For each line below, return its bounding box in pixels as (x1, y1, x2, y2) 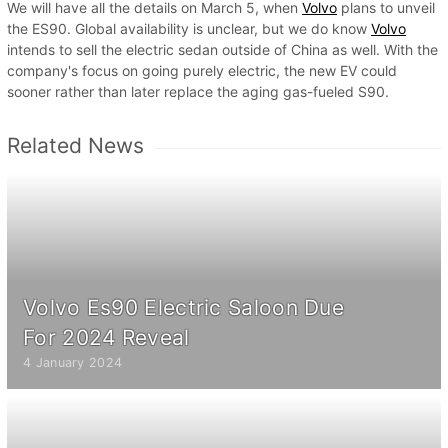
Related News (7, 132, 144, 158)
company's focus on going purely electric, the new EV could (7, 61, 397, 79)
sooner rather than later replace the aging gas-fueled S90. (7, 82, 389, 100)
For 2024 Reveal (23, 324, 190, 350)
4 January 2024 (23, 354, 123, 370)
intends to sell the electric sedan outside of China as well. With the (7, 40, 438, 58)
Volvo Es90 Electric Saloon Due (23, 294, 344, 320)
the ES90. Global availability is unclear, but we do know (7, 19, 371, 37)
